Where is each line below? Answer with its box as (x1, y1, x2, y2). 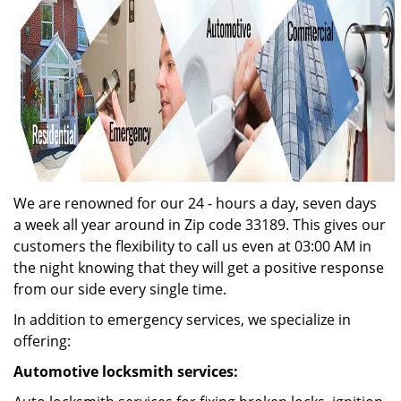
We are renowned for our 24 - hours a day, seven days (13, 193, 377, 213)
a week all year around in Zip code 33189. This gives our (13, 215, 386, 235)
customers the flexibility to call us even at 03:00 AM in (13, 236, 371, 256)
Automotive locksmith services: (13, 362, 242, 381)
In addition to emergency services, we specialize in (13, 310, 351, 329)
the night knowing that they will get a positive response (13, 258, 384, 277)
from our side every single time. (13, 279, 226, 299)
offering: (13, 331, 71, 351)
